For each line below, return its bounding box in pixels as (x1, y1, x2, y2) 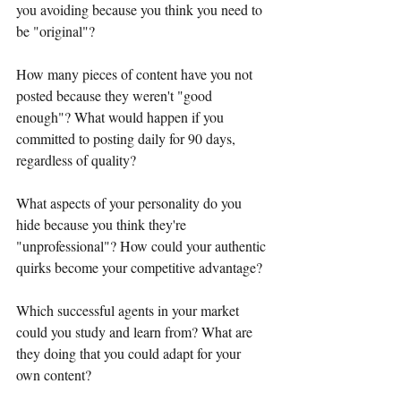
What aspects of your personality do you (16, 192, 245, 212)
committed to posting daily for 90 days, (16, 128, 239, 148)
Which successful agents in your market (16, 300, 243, 320)
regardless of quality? (16, 149, 136, 169)
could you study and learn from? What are (16, 321, 256, 341)
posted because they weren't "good (16, 85, 216, 105)
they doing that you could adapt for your (16, 343, 244, 363)
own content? (16, 364, 91, 384)
